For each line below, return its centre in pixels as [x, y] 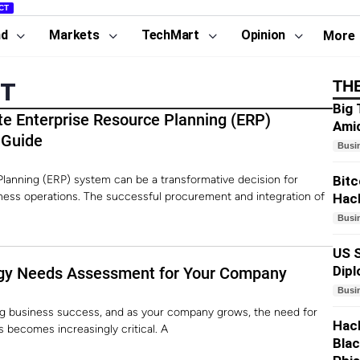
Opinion [263, 35]
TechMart [170, 35]
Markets [74, 35]
